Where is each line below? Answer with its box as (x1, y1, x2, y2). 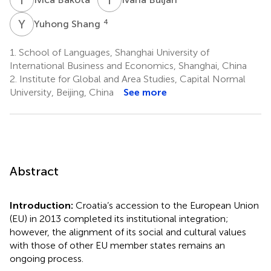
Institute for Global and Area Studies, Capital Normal (17, 73, 246, 85)
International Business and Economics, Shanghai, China (10, 59, 247, 71)
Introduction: (10, 199, 76, 211)
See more (123, 86, 167, 98)
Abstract (10, 163, 59, 178)
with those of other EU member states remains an (10, 239, 225, 251)
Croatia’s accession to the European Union (76, 199, 259, 211)
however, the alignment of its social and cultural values (10, 226, 246, 238)
